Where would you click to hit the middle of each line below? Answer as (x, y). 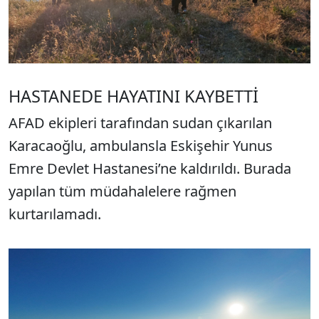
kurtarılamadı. (55, 214)
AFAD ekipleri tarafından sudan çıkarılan (140, 123)
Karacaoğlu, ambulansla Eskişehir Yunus (141, 146)
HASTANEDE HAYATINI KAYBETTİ (134, 96)
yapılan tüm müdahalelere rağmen (122, 192)
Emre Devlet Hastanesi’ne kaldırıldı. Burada (150, 169)
